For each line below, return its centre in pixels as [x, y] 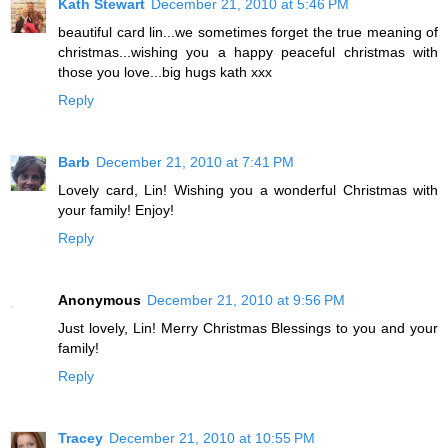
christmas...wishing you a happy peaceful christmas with [248, 51]
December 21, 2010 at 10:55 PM [212, 437]
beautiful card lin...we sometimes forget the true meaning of [248, 31]
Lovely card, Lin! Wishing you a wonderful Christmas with [248, 189]
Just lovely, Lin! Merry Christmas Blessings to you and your [248, 327]
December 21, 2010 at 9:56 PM [246, 299]
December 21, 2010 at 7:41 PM [195, 161]
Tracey [80, 437]
